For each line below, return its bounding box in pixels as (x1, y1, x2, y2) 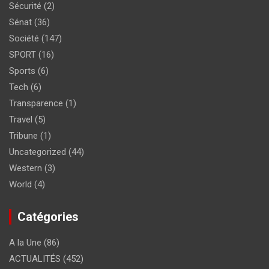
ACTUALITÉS (9, 253, 61, 264)
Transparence (9, 97, 63, 109)
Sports (9, 65, 35, 76)
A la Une (9, 237, 41, 248)
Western (9, 162, 42, 174)
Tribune (9, 130, 38, 141)
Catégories (17, 209, 79, 224)
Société (9, 32, 39, 44)
